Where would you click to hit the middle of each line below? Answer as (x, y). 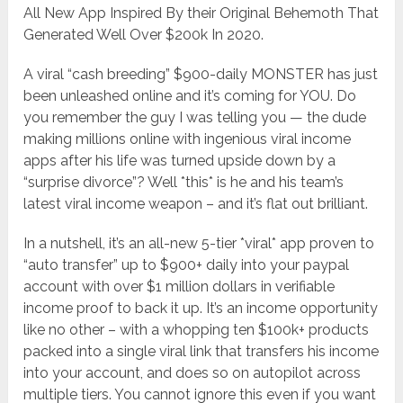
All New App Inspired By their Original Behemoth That (201, 13)
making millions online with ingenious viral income (188, 139)
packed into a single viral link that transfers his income (201, 352)
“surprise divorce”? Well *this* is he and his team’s (184, 183)
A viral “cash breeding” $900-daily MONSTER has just (201, 75)
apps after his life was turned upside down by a (180, 161)
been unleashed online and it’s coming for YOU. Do (190, 96)
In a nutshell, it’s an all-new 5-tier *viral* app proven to (199, 244)
